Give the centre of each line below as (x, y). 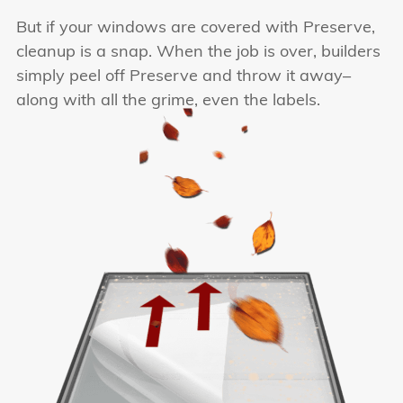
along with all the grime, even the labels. (168, 101)
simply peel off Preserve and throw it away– (184, 76)
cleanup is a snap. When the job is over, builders (198, 52)
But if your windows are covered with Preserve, (196, 28)
